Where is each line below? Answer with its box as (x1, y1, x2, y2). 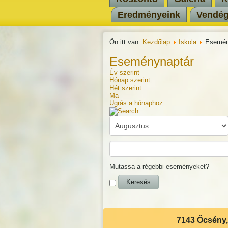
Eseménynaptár (109, 54, 194, 68)
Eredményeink (117, 10, 180, 20)
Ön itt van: (109, 38, 142, 46)
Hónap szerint (109, 76, 150, 84)
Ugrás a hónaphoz (109, 99, 163, 107)
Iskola (178, 38, 196, 46)
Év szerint (109, 69, 139, 76)
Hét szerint (109, 84, 141, 92)
